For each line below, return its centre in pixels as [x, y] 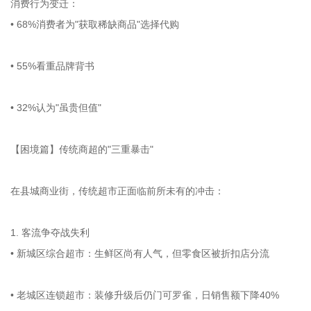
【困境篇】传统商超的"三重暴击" [82, 149]
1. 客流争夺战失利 [53, 232]
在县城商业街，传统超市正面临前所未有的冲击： [120, 191]
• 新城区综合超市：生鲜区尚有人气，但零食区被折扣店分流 [143, 253]
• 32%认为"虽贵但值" [59, 107]
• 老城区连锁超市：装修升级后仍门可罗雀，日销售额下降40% [148, 295]
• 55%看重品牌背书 [55, 66]
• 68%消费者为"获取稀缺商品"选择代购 [98, 24]
